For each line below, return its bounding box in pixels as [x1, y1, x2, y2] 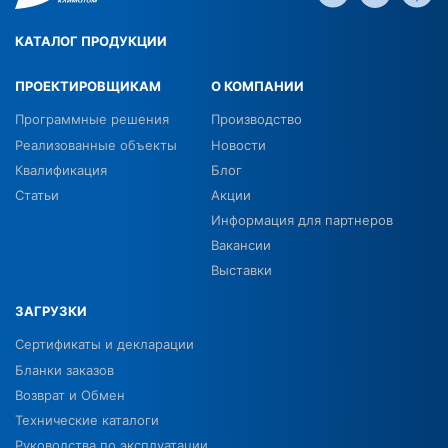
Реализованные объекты [15, 137, 177, 154]
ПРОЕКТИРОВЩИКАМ [15, 78, 161, 95]
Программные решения [15, 111, 169, 128]
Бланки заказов [15, 362, 114, 379]
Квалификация [15, 162, 107, 179]
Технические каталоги [15, 412, 159, 429]
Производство [211, 111, 303, 128]
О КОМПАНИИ [211, 78, 305, 95]
